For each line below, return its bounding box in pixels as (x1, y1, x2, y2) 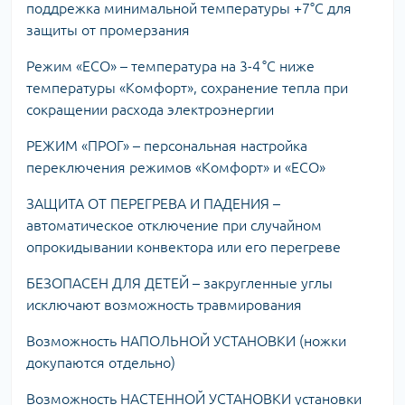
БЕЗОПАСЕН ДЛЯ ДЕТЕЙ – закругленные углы (26, 274, 333, 291)
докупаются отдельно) (26, 353, 175, 371)
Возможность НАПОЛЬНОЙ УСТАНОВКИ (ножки (26, 332, 346, 349)
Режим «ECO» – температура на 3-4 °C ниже (26, 57, 315, 74)
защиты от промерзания (26, 21, 190, 38)
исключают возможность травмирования (26, 296, 302, 313)
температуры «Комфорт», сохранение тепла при (26, 79, 348, 96)
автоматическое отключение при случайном (26, 216, 322, 233)
